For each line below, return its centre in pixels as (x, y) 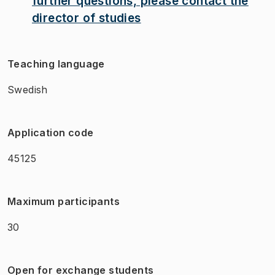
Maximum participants (64, 201)
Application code (51, 132)
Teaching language (56, 64)
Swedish (28, 89)
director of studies (87, 18)
